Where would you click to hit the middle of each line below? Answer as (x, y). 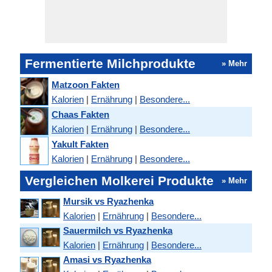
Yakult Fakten (80, 144)
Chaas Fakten (80, 114)
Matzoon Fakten (86, 84)
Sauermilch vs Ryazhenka (118, 230)
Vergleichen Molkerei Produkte (119, 181)
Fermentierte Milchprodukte (110, 63)
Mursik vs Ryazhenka (108, 201)
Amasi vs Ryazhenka (107, 260)
